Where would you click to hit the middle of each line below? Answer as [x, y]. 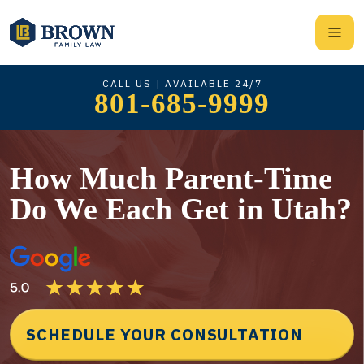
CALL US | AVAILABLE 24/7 [182, 83]
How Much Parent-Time [171, 178]
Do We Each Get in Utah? [181, 209]
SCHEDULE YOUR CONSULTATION [165, 334]
